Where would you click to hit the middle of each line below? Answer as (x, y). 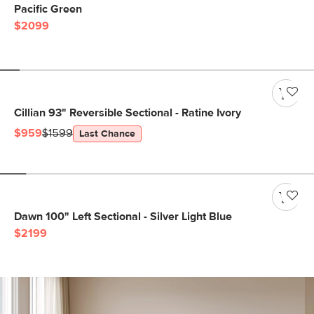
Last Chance (107, 134)
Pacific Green (48, 9)
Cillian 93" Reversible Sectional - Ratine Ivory (128, 113)
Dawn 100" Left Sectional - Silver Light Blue (123, 217)
